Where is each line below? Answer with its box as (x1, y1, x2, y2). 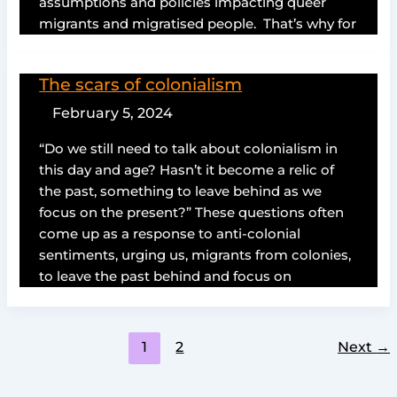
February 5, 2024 (51, 104, 173, 122)
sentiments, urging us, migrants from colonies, (39, 246, 352, 263)
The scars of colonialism (39, 73, 243, 95)
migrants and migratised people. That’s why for (39, 16, 357, 33)
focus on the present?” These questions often (39, 204, 345, 221)
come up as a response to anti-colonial (39, 225, 301, 242)
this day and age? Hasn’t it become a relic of (39, 161, 335, 178)
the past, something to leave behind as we (39, 183, 323, 199)
